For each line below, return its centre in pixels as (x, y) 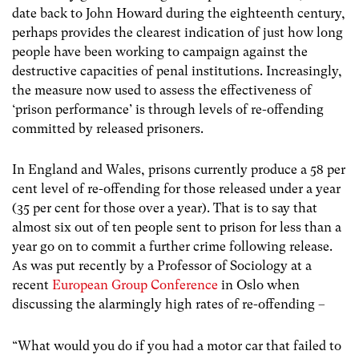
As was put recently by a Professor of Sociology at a (162, 266)
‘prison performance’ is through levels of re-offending (168, 110)
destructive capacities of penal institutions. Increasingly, (177, 71)
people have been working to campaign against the (160, 52)
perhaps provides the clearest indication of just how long (177, 33)
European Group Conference (135, 285)
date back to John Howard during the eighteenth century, (179, 14)
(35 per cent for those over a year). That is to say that (165, 208)
